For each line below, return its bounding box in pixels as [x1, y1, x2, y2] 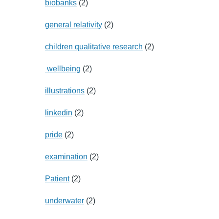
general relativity [44, 20, 102, 29]
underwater [44, 196, 84, 205]
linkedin [44, 108, 72, 117]
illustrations [44, 86, 85, 95]
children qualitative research [44, 42, 143, 51]
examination [44, 152, 88, 161]
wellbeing [44, 64, 81, 73]
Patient [44, 174, 69, 183]
